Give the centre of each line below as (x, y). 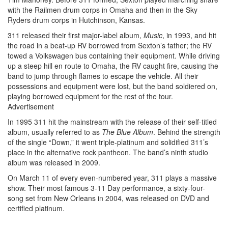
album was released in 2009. (54, 162)
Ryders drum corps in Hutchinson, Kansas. (76, 20)
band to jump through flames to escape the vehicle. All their (103, 76)
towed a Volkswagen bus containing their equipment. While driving (114, 55)
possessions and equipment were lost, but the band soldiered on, (112, 86)
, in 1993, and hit (189, 35)
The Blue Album (127, 132)
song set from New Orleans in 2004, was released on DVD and (108, 198)
